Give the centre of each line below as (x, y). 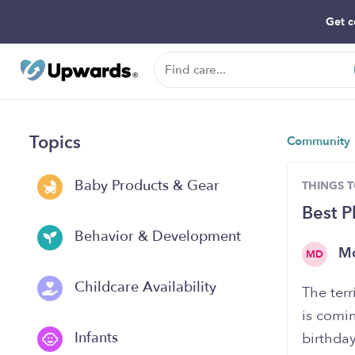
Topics (55, 143)
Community (320, 141)
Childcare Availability (143, 288)
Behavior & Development (156, 237)
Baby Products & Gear (145, 186)
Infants (94, 338)
